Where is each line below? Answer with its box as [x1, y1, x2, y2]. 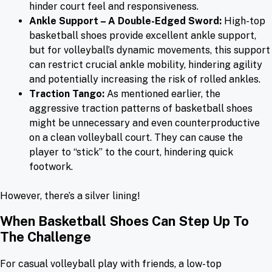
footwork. [29, 161, 73, 173]
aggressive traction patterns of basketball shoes [29, 103, 253, 115]
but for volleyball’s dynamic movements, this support [29, 44, 270, 56]
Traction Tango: [29, 88, 104, 100]
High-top [222, 15, 265, 27]
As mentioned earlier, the [104, 88, 220, 100]
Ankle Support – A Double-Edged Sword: [29, 15, 222, 27]
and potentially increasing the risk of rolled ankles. [29, 73, 260, 86]
